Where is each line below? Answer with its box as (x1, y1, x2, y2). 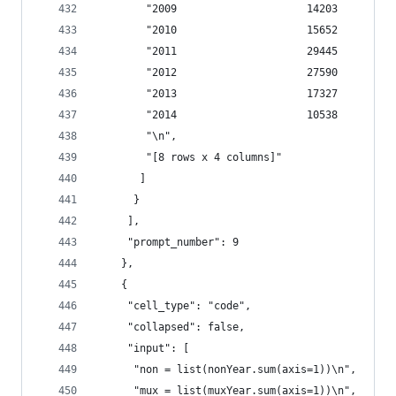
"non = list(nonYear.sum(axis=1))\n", (96, 363, 356, 376)
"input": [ (96, 342, 189, 354)
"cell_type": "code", (96, 300, 251, 312)
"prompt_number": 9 (96, 236, 239, 248)
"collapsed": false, (96, 321, 245, 333)
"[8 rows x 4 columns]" (96, 151, 282, 164)
